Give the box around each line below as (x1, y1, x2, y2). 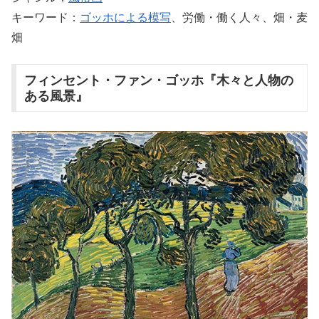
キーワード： (11, 11, 80, 24)
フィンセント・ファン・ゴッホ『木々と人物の (23, 73, 293, 88)
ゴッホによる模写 (80, 11, 171, 24)
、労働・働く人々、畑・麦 (171, 11, 308, 24)
